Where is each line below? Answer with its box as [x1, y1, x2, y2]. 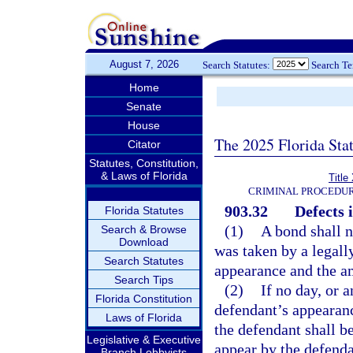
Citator [127, 138, 161, 150]
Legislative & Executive [87, 333, 201, 346]
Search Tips [114, 273, 173, 286]
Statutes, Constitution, [89, 157, 199, 169]
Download [119, 236, 169, 248]
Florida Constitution [95, 292, 192, 305]
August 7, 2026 [109, 58, 179, 70]
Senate [126, 100, 162, 113]
